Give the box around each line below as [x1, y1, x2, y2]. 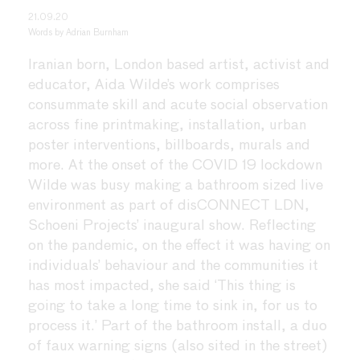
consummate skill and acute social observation [28, 97, 328, 112]
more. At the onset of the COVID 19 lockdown [28, 157, 322, 173]
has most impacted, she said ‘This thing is [28, 278, 296, 293]
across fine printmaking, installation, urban [28, 117, 306, 133]
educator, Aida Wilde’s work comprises [28, 77, 280, 92]
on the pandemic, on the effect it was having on [28, 238, 330, 253]
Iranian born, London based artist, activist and [28, 57, 329, 72]
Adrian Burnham [66, 27, 129, 37]
